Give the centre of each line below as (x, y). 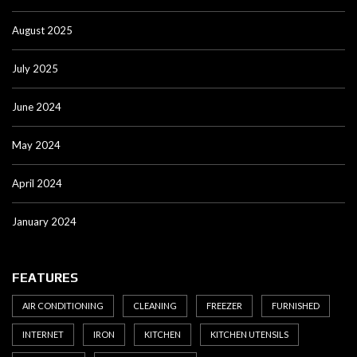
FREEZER (224, 306)
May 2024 (36, 145)
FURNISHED (296, 306)
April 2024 (37, 184)
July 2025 (35, 69)
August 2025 (42, 31)
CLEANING (155, 306)
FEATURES (45, 278)
